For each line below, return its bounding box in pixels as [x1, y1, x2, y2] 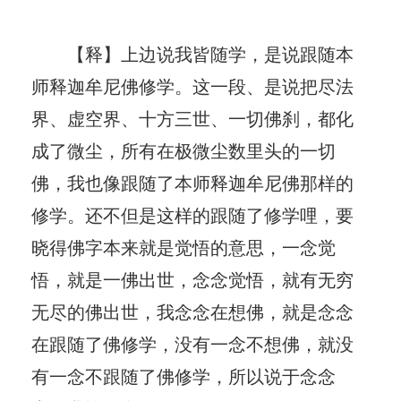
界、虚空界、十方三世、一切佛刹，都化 [31, 104, 354, 131]
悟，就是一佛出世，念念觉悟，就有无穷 [31, 265, 354, 292]
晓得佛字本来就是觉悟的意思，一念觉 [31, 233, 336, 260]
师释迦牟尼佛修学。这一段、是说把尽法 [31, 72, 354, 98]
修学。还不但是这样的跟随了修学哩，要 [31, 200, 354, 227]
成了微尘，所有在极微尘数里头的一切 [31, 136, 336, 163]
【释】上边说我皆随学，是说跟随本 [31, 39, 354, 66]
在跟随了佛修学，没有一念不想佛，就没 [31, 329, 354, 356]
